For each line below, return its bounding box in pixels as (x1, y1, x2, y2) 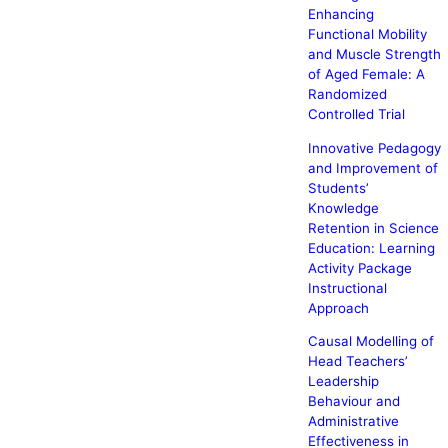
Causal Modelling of (307, 332, 434, 349)
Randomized (307, 86, 387, 103)
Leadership (307, 372, 379, 389)
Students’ (307, 179, 368, 196)
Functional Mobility (307, 26, 427, 43)
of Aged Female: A (307, 66, 425, 83)
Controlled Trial (307, 106, 405, 123)
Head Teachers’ (307, 352, 407, 369)
